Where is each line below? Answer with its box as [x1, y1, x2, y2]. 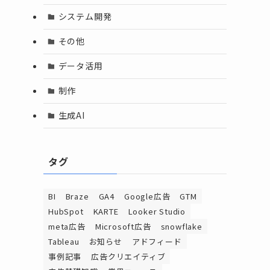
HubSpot [48, 205, 84, 217]
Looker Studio [128, 205, 186, 217]
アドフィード [131, 235, 182, 247]
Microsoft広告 [95, 220, 151, 232]
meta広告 [48, 220, 86, 232]
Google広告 [124, 190, 171, 202]
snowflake [160, 220, 202, 232]
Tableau [48, 235, 80, 247]
